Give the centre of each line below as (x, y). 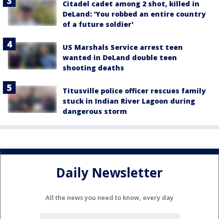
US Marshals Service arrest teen (123, 47)
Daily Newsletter (109, 173)
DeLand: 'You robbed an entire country (134, 14)
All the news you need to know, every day (109, 198)
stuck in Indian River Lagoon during (129, 101)
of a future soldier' (98, 24)
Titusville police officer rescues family (134, 90)
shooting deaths (93, 67)
